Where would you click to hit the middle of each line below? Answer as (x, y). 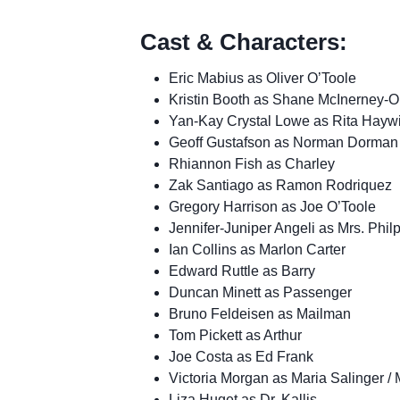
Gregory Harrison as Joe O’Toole (272, 206)
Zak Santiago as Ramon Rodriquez (280, 185)
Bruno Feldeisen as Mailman (259, 313)
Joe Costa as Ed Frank (241, 356)
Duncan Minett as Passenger (260, 292)
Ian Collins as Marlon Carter (257, 249)
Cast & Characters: (243, 42)
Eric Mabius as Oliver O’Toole (262, 78)
